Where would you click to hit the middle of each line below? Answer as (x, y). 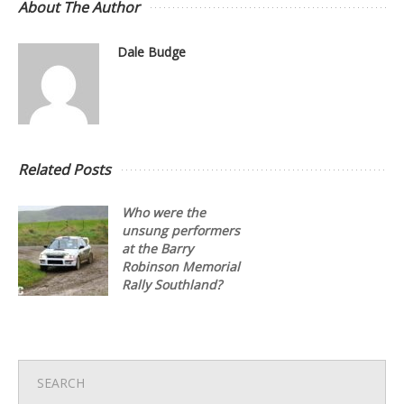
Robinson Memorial (181, 266)
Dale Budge (151, 51)
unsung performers (181, 230)
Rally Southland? (172, 284)
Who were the (164, 212)
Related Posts (64, 169)
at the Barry (157, 248)
